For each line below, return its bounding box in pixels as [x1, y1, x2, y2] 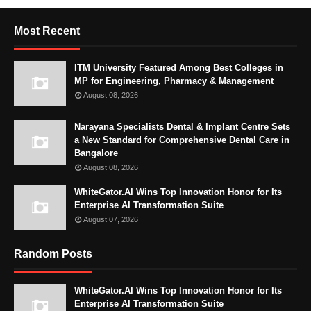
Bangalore [74, 147, 118, 158]
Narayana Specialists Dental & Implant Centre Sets [74, 121, 290, 132]
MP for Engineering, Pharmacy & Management [74, 75, 274, 86]
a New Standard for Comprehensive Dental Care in [74, 134, 289, 145]
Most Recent [14, 24, 80, 37]
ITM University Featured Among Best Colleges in [74, 62, 283, 73]
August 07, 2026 [83, 215, 138, 224]
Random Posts [14, 247, 92, 260]
